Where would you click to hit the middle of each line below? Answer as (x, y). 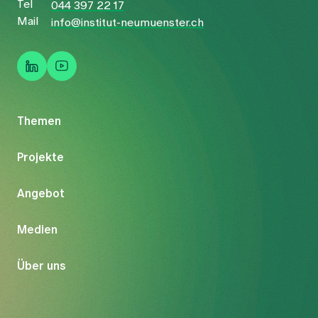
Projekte (40, 157)
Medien (37, 230)
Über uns (42, 266)
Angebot (41, 193)
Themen (39, 121)
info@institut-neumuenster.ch (127, 22)
